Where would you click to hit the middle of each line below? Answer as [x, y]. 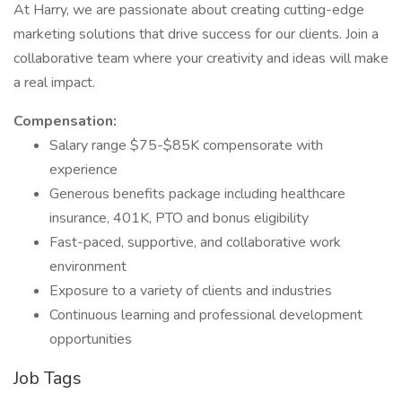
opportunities [92, 339]
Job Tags [48, 378]
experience [83, 170]
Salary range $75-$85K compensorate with [186, 145]
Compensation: [65, 121]
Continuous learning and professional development [206, 315]
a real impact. [54, 83]
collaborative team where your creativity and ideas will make [201, 58]
